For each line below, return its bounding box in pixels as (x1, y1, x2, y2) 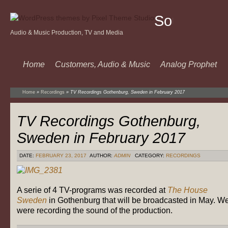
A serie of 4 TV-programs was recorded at (17, 185, 167, 194)
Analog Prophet (160, 60, 217, 69)
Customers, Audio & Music (55, 60, 150, 69)
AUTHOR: (88, 153, 114, 158)
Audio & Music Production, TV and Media (10, 30, 123, 36)
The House (167, 185, 208, 194)
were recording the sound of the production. (17, 206, 173, 215)
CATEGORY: (133, 153, 166, 158)
